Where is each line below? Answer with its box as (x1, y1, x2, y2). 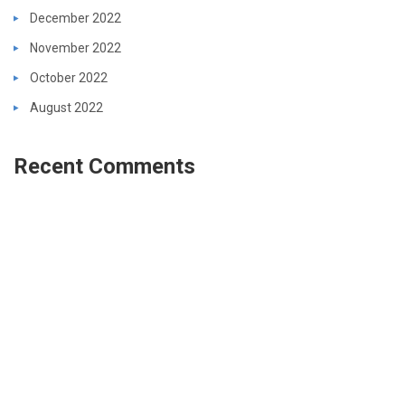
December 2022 (30, 10, 121, 25)
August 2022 (30, 99, 103, 115)
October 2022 (30, 70, 108, 85)
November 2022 (30, 40, 121, 55)
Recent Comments (14, 153, 195, 179)
